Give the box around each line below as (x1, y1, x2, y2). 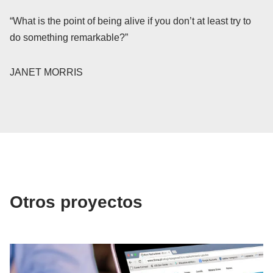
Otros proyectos (10, 193, 143, 211)
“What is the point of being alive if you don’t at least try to (10, 16, 251, 26)
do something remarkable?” (10, 32, 128, 43)
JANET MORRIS (10, 67, 83, 77)
